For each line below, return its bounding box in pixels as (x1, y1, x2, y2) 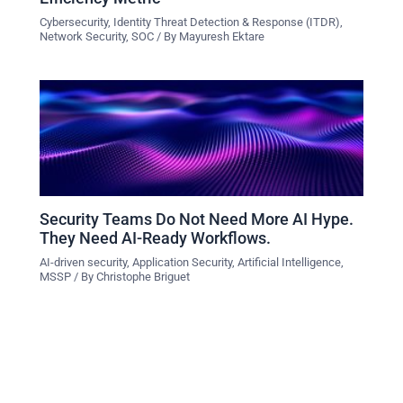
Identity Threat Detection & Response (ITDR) (113, 15, 341, 30)
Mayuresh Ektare (179, 30, 265, 44)
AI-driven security (40, 255, 128, 269)
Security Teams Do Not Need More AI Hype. (40, 209, 354, 228)
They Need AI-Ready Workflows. (40, 228, 272, 247)
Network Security (40, 30, 127, 44)
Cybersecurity (40, 15, 109, 30)
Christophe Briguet (96, 269, 191, 283)
